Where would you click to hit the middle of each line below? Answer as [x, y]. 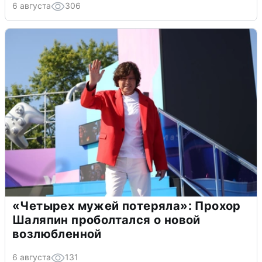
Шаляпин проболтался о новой [106, 220]
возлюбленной [57, 234]
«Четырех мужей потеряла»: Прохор [127, 206]
